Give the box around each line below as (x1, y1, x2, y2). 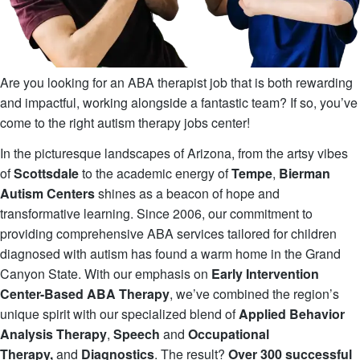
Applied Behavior (239, 305, 345, 324)
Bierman (279, 164, 330, 183)
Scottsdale (14, 164, 79, 183)
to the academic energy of (79, 164, 231, 183)
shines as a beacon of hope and (95, 184, 280, 203)
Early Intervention (211, 264, 319, 284)
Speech (113, 325, 160, 344)
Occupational (188, 325, 269, 344)
